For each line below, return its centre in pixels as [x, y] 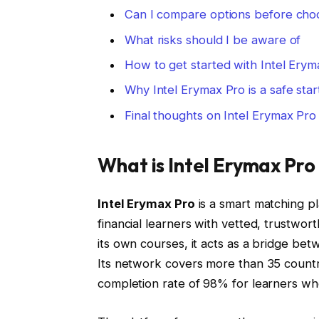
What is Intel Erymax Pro [206, 165]
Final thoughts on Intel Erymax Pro [220, 115]
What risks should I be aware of [213, 40]
